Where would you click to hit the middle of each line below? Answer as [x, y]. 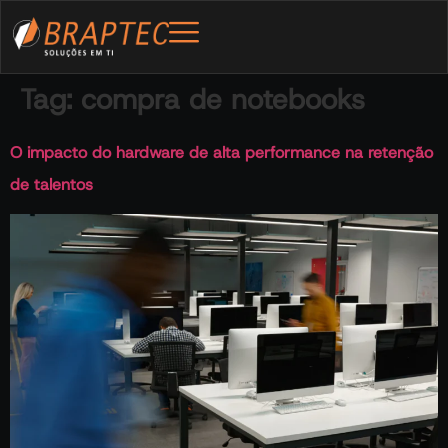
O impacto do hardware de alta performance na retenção [221, 153]
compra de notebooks [223, 100]
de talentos [51, 185]
